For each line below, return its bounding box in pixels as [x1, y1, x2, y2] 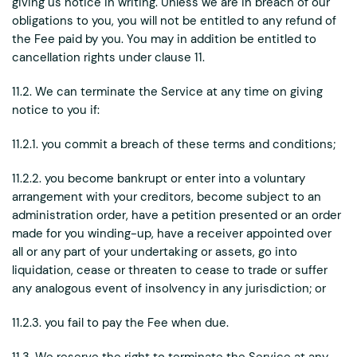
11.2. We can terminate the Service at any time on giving [12, 84, 323, 100]
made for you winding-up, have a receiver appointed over [12, 226, 331, 241]
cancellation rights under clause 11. [12, 49, 205, 65]
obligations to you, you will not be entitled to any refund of [12, 13, 336, 29]
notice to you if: [12, 102, 100, 118]
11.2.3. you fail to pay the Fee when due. [12, 315, 229, 331]
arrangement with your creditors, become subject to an [12, 189, 321, 205]
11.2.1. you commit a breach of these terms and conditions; [12, 136, 335, 152]
